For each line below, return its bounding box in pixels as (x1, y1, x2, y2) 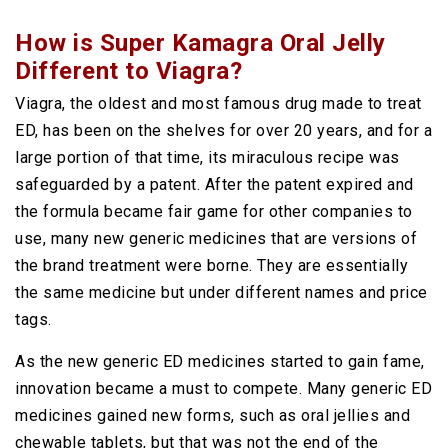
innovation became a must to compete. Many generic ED (15, 379, 432, 398)
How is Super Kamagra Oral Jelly (15, 29, 386, 57)
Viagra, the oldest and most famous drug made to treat (15, 94, 422, 113)
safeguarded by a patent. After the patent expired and (15, 175, 414, 194)
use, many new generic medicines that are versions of (15, 229, 417, 248)
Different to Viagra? (15, 57, 242, 85)
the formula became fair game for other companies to (15, 202, 413, 221)
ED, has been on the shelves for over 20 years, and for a (15, 121, 432, 140)
